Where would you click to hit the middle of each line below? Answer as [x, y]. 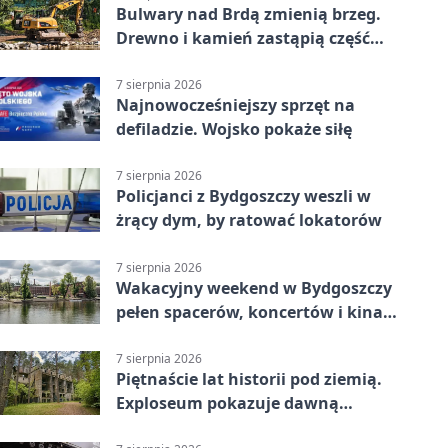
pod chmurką [169, 335]
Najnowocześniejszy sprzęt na [235, 105]
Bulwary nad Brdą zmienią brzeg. [248, 13]
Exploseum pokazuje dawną [227, 402]
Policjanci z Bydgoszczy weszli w [243, 196]
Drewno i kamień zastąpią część [243, 37]
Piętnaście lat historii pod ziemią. [249, 378]
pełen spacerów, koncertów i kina [249, 311]
